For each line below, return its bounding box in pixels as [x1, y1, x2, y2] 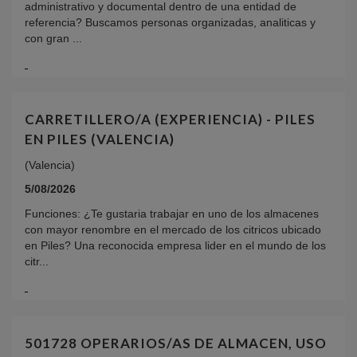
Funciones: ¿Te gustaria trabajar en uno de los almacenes [25, 207, 319, 221]
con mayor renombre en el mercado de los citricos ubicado [25, 223, 321, 237]
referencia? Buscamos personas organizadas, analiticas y [25, 15, 316, 29]
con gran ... [25, 31, 82, 45]
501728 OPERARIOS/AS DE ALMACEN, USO [25, 335, 327, 352]
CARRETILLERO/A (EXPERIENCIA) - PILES [25, 111, 316, 128]
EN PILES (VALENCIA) [25, 131, 175, 148]
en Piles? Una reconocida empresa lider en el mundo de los [25, 239, 326, 253]
